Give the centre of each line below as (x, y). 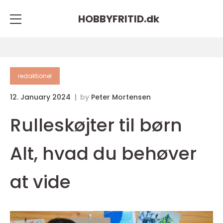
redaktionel (35, 76)
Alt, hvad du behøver (103, 154)
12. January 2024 (41, 97)
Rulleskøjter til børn (96, 125)
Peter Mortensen (121, 97)
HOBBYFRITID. (112, 19)
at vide (40, 182)
